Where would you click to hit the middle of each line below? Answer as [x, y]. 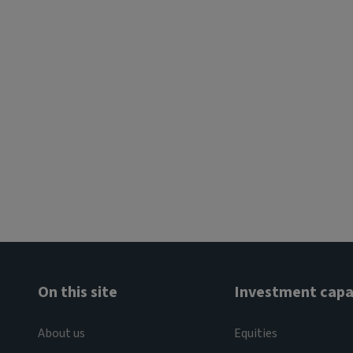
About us [61, 333]
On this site [78, 292]
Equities [255, 333]
